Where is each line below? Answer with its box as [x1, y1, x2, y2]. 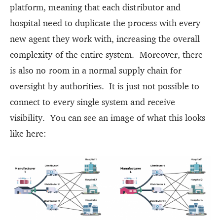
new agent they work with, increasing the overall [10, 33, 200, 44]
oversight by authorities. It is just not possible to [10, 80, 200, 92]
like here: [10, 127, 47, 139]
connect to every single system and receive [10, 96, 176, 108]
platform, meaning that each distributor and [10, 1, 181, 13]
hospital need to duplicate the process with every [10, 17, 201, 29]
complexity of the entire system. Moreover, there [10, 48, 203, 60]
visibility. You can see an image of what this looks [10, 111, 206, 123]
